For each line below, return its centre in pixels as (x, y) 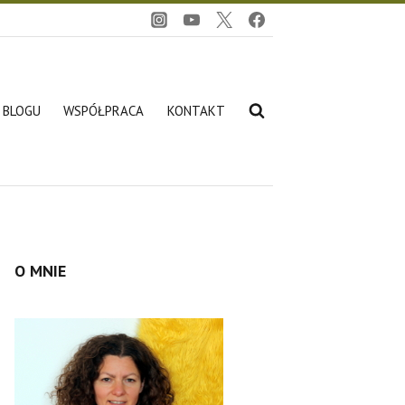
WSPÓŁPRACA (104, 111)
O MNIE (41, 271)
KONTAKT (196, 111)
